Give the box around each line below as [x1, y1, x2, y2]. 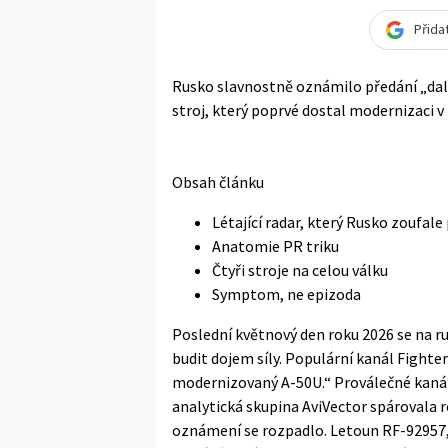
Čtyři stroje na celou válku [212, 259, 388, 280]
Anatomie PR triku [212, 235, 339, 256]
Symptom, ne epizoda [212, 283, 361, 304]
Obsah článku [172, 171, 264, 192]
